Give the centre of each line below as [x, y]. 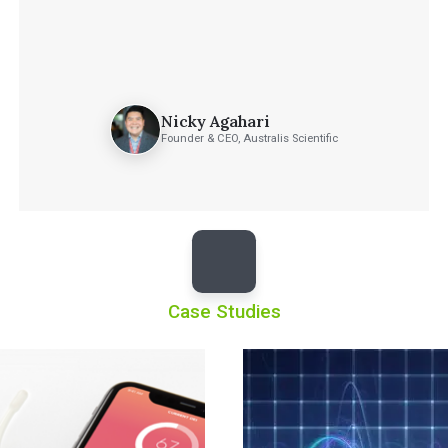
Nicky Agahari [216, 121]
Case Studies [224, 311]
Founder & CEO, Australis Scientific [250, 139]
